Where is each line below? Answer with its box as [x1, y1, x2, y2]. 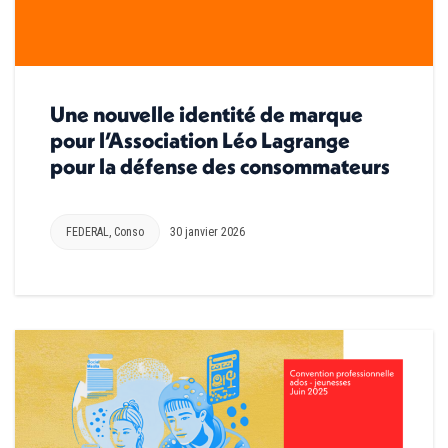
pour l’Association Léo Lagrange [50, 125, 350, 154]
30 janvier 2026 [170, 224, 245, 239]
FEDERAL [66, 224, 109, 239]
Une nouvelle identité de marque [50, 99, 363, 128]
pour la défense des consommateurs [50, 151, 390, 180]
